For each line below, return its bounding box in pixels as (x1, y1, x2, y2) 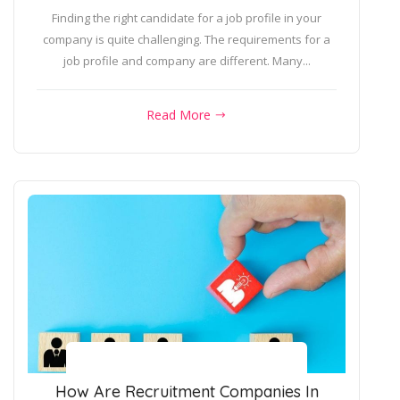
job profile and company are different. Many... (62, 53, 311, 70)
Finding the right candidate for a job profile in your (52, 10, 321, 27)
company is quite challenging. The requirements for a (43, 31, 330, 48)
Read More (146, 106, 214, 124)
